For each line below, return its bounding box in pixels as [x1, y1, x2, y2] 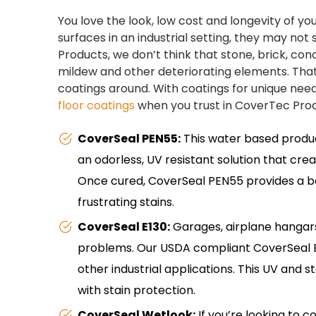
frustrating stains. [77, 194, 174, 211]
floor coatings [58, 97, 135, 114]
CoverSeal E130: [77, 219, 170, 236]
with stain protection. [77, 282, 195, 299]
